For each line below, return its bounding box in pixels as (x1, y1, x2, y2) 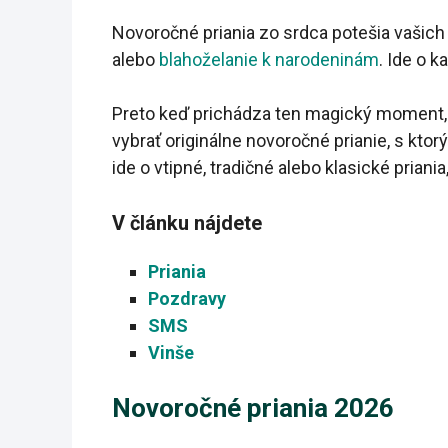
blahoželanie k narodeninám (159, 49, 379, 71)
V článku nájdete (112, 211, 262, 236)
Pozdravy (148, 288, 226, 310)
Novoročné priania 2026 (112, 393, 394, 424)
